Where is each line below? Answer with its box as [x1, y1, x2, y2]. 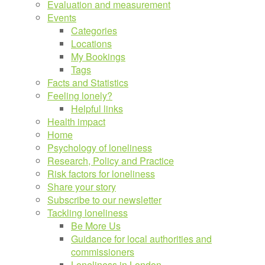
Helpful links [71, 101, 123, 115]
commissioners [71, 244, 134, 258]
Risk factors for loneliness [47, 166, 155, 180]
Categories [71, 23, 117, 37]
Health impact [47, 114, 105, 128]
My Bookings [71, 49, 125, 63]
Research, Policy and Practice [47, 153, 174, 167]
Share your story [47, 179, 116, 193]
